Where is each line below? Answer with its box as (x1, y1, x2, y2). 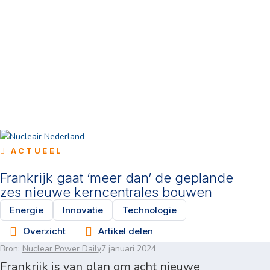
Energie (10, 204, 43, 216)
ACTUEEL (11, 146, 63, 155)
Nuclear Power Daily (22, 243, 101, 254)
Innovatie (63, 204, 103, 216)
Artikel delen (98, 225, 153, 237)
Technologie (122, 204, 177, 216)
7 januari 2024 (101, 243, 156, 254)
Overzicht (23, 225, 66, 237)
